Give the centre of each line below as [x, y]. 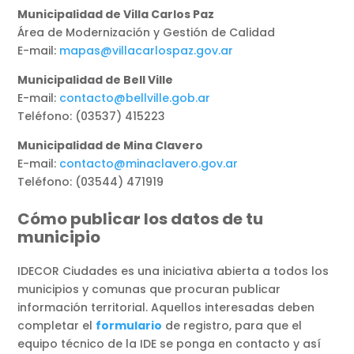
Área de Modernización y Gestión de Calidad [147, 33]
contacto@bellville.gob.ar [135, 98]
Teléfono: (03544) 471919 [91, 182]
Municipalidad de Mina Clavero [111, 146]
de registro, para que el [232, 326]
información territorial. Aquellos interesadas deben [166, 308]
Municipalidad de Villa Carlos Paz [116, 15]
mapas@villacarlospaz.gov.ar [147, 51]
